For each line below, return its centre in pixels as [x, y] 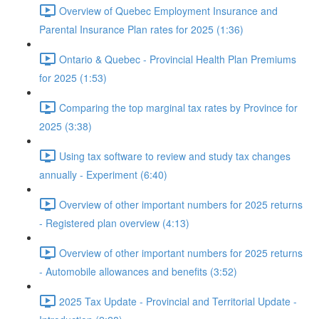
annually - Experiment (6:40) [103, 174]
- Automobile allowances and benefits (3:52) [138, 271]
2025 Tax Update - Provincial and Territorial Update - [178, 301]
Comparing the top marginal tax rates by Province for [178, 107]
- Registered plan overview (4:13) [114, 223]
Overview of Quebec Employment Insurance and [168, 10]
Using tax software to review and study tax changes [175, 156]
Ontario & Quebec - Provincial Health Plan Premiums [178, 59]
